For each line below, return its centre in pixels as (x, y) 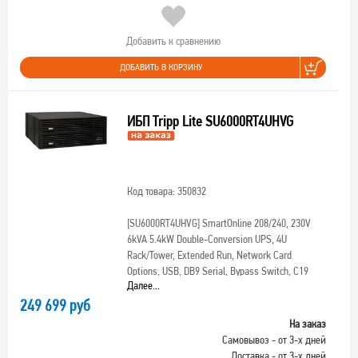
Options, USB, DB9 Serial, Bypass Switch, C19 (217, 271)
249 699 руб (55, 305)
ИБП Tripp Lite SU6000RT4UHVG (211, 121)
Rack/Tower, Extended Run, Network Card (209, 255)
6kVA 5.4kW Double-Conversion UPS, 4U (207, 239)
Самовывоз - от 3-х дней (274, 340)
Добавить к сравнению (173, 41)
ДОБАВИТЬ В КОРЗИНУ (161, 67)
